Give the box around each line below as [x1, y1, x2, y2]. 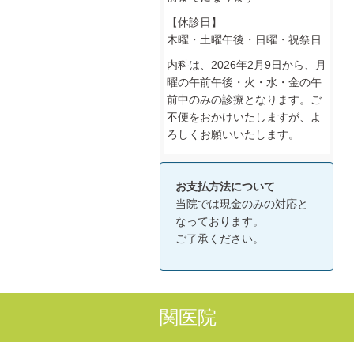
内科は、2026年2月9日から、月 [167, 58, 326, 71]
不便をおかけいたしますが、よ [167, 110, 322, 123]
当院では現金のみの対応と [175, 197, 308, 210]
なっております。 [175, 214, 264, 228]
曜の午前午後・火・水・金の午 [167, 75, 322, 88]
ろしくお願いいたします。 [167, 127, 299, 141]
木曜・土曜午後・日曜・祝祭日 [167, 32, 322, 46]
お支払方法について [175, 179, 275, 193]
